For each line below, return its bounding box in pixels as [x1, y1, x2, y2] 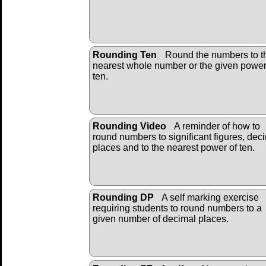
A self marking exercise [160, 192, 259, 202]
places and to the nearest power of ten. [93, 142, 255, 153]
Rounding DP [93, 192, 154, 202]
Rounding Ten [93, 49, 157, 60]
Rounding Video [93, 121, 166, 131]
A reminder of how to [172, 121, 260, 131]
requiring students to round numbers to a [93, 202, 262, 213]
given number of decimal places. [93, 213, 229, 224]
